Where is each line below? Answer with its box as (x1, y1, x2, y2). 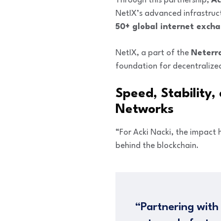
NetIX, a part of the (115, 48, 191, 57)
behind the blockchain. (115, 141, 199, 150)
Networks (115, 103, 174, 116)
